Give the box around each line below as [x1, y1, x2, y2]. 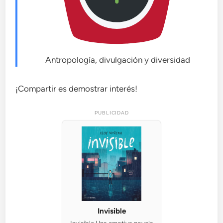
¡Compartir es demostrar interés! [15, 84, 138, 94]
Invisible [97, 206, 126, 216]
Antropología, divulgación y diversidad [43, 55, 190, 65]
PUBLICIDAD [94, 110, 129, 115]
